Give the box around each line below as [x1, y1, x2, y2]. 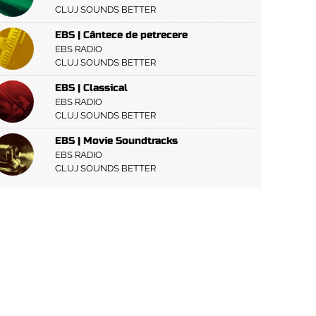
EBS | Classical [54, 82, 128, 94]
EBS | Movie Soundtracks [54, 135, 178, 147]
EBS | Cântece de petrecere [54, 29, 188, 41]
